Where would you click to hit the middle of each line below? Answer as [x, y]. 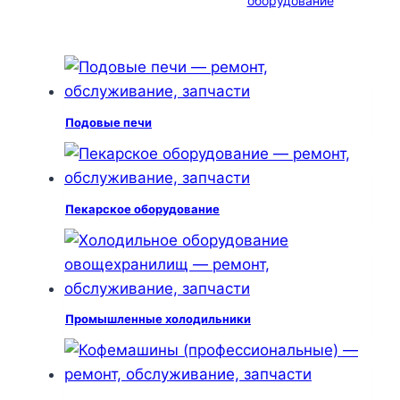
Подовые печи [108, 123]
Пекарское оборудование [142, 208]
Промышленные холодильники [158, 319]
